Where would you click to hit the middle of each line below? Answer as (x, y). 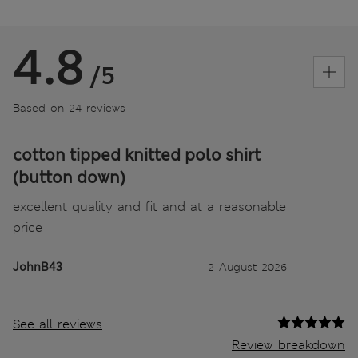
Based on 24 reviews (69, 107)
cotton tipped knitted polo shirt (137, 155)
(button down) (69, 177)
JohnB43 (38, 267)
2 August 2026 (247, 267)
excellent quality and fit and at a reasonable (149, 206)
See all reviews (58, 324)
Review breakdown (288, 344)
